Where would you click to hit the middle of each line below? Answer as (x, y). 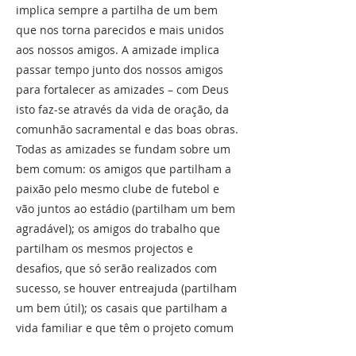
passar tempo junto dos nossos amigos (120, 70)
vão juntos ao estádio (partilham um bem (126, 209)
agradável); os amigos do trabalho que (118, 228)
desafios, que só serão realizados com (116, 268)
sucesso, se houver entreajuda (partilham (126, 288)
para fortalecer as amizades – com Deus (122, 89)
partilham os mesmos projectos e (104, 248)
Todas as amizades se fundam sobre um (123, 149)
